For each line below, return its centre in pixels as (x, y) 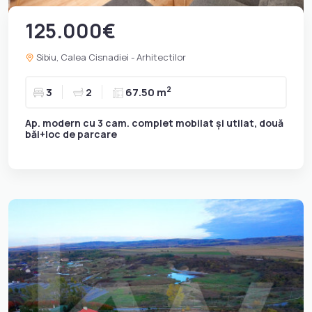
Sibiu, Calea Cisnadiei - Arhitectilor (110, 57)
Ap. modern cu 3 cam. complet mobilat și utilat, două (154, 123)
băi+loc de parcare (71, 134)
